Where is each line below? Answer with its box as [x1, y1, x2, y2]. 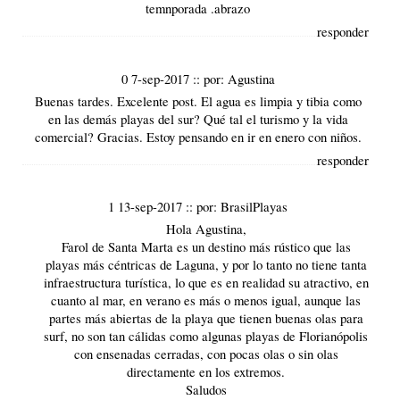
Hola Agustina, [165, 219, 246, 237]
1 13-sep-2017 [108, 196, 187, 215]
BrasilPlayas [221, 196, 288, 215]
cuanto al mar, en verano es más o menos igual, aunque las [51, 290, 362, 309]
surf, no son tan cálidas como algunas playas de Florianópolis [44, 326, 369, 345]
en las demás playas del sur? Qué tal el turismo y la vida [47, 109, 348, 128]
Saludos [185, 379, 227, 398]
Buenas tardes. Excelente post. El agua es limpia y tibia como [34, 91, 362, 110]
